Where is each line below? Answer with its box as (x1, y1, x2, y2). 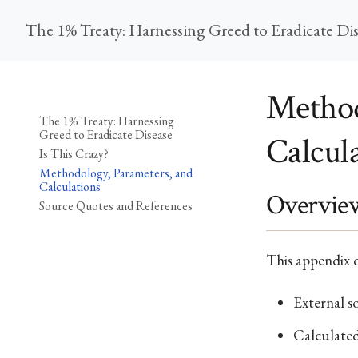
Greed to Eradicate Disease (38, 126, 173, 144)
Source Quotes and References (38, 197, 193, 214)
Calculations (38, 177, 101, 195)
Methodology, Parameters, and (38, 164, 193, 181)
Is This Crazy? (38, 145, 109, 163)
